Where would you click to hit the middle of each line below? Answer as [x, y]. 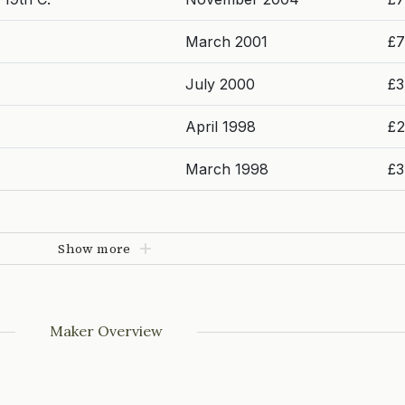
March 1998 [227, 169]
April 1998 [221, 127]
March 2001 [226, 42]
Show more [94, 249]
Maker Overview [106, 331]
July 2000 [220, 84]
